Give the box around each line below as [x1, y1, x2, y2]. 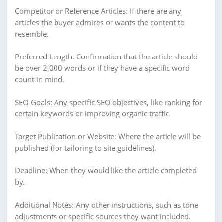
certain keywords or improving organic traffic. [15, 109, 171, 118]
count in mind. [15, 74, 64, 84]
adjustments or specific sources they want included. [15, 211, 191, 221]
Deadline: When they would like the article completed [15, 166, 197, 175]
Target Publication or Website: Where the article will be [15, 131, 201, 141]
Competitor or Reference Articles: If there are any [15, 6, 181, 16]
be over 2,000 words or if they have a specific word [15, 63, 190, 73]
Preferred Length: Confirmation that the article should [15, 52, 198, 61]
